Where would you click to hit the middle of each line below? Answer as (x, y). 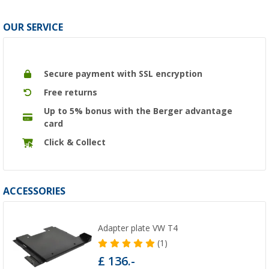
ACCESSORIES (34, 191)
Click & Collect (75, 142)
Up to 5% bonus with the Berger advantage (138, 111)
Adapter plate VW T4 (138, 228)
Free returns (71, 92)
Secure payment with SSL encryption (123, 74)
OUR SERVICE (33, 27)
